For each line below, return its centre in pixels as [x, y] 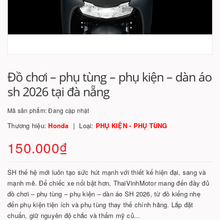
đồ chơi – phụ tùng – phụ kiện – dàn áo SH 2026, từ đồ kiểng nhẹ [104, 194]
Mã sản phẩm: [28, 110]
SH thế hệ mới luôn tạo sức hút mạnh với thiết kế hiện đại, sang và [107, 172]
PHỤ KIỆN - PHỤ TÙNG [131, 125]
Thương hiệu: [28, 125]
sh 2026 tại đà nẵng [58, 91]
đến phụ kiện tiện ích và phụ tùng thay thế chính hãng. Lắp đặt [100, 205]
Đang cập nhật [69, 110]
